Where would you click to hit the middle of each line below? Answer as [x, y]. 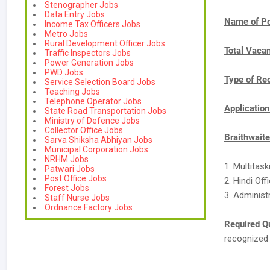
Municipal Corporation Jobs [96, 149]
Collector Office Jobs [84, 130]
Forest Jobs [67, 188]
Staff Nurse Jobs [77, 198]
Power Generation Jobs [89, 63]
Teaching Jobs [72, 92]
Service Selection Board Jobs [100, 82]
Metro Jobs [66, 34]
